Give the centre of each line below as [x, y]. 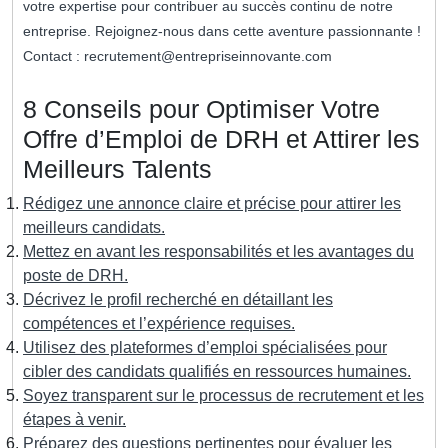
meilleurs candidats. [94, 228]
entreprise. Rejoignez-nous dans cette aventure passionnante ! [222, 31]
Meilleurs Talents [117, 169]
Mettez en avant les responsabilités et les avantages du [218, 252]
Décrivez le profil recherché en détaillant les [178, 300]
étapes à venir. [74, 420]
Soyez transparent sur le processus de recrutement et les [223, 396]
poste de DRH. [75, 276]
